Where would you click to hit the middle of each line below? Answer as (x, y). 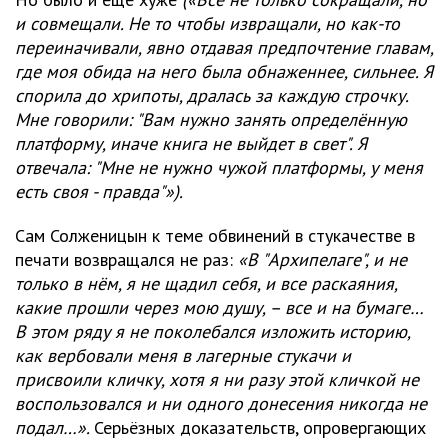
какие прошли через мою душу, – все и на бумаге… (219, 308)
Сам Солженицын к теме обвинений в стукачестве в (215, 236)
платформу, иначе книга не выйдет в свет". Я (191, 144)
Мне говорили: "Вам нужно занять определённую (211, 120)
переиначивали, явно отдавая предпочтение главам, (224, 48)
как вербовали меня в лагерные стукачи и (183, 356)
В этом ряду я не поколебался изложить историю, (212, 332)
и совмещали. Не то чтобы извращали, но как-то (207, 24)
